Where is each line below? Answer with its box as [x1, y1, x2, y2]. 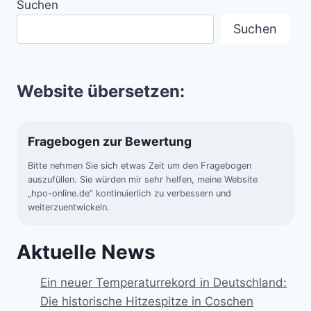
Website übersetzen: [17, 81, 185, 101]
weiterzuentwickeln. [28, 202, 110, 213]
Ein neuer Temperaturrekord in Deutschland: [40, 276, 287, 290]
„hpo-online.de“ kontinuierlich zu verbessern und [28, 188, 231, 199]
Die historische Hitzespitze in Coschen [40, 294, 253, 309]
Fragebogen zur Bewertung [28, 133, 192, 149]
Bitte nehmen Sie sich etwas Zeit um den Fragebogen [28, 160, 251, 171]
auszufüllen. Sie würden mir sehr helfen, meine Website [28, 174, 258, 185]
